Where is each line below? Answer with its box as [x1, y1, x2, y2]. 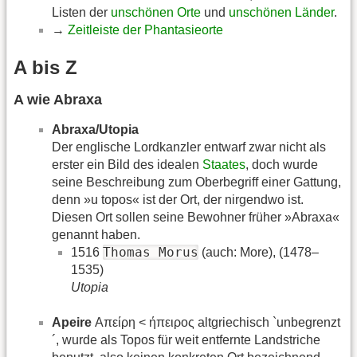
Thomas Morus [103, 245, 198, 261]
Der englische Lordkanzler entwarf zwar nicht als [52, 140, 326, 155]
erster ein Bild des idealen [52, 158, 202, 172]
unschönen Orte [111, 5, 201, 19]
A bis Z [14, 57, 77, 79]
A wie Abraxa [14, 92, 102, 108]
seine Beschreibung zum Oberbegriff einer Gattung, [52, 175, 341, 190]
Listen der [52, 5, 111, 19]
